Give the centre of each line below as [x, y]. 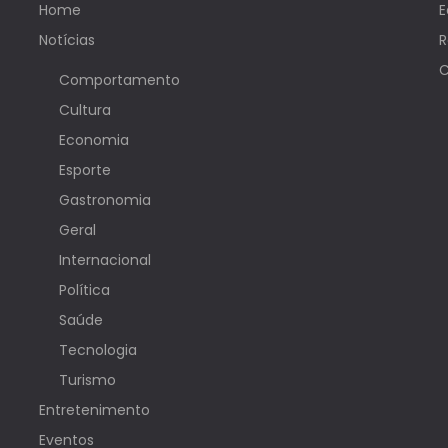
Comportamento [119, 80]
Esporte [84, 170]
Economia [93, 140]
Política [84, 290]
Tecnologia [97, 350]
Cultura [84, 110]
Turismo [87, 380]
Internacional [104, 260]
